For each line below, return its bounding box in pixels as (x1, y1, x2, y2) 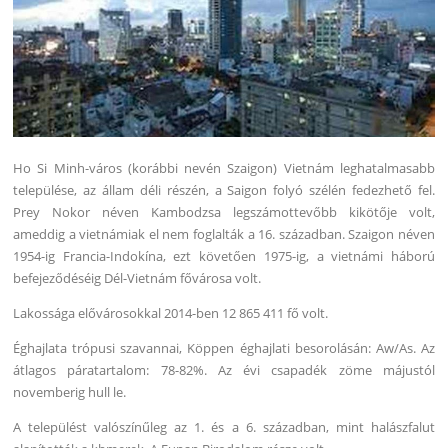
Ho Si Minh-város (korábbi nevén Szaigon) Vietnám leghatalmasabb (13, 158, 435, 177)
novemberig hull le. (13, 382, 127, 401)
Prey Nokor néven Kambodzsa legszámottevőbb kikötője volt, (13, 202, 435, 221)
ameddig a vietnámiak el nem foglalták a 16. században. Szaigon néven (13, 224, 435, 243)
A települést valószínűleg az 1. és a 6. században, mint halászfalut (13, 417, 435, 436)
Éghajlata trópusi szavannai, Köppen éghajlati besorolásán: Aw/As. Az (13, 338, 435, 357)
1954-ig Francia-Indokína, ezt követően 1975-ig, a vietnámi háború (13, 246, 435, 265)
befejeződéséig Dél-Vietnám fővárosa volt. (13, 268, 262, 287)
